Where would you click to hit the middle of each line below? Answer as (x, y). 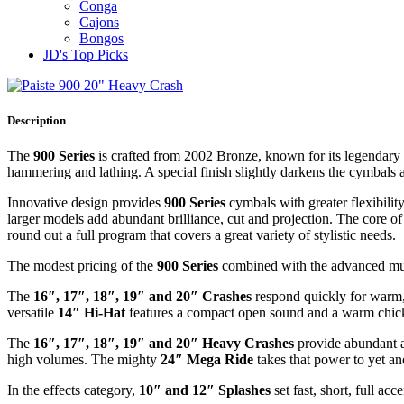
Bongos (101, 38)
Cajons (99, 22)
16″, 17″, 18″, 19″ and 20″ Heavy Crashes (164, 344)
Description (37, 120)
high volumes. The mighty (82, 360)
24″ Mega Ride (205, 360)
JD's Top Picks (86, 54)
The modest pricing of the (82, 266)
